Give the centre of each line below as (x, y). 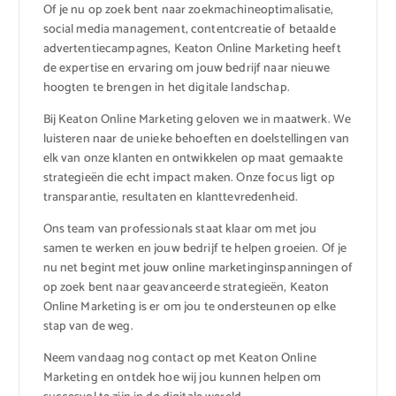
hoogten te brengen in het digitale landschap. (166, 88)
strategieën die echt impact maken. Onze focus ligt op (189, 178)
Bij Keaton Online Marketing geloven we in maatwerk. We (197, 119)
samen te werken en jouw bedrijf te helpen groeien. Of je (195, 248)
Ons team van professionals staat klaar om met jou (180, 229)
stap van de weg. (88, 326)
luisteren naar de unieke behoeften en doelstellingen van (196, 139)
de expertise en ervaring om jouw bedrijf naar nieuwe (186, 68)
